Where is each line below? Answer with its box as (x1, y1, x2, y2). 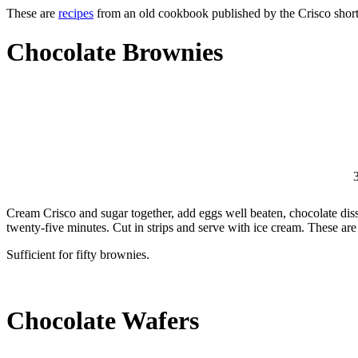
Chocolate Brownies (6, 38, 223, 67)
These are (6, 6, 58, 20)
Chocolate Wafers (6, 306, 199, 336)
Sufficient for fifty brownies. (6, 247, 149, 261)
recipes (58, 6, 93, 20)
